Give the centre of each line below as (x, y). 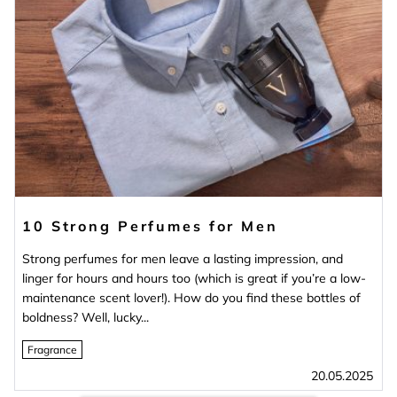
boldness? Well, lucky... (86, 318)
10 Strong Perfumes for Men (150, 226)
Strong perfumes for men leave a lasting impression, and (183, 259)
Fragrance (52, 350)
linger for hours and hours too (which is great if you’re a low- (194, 279)
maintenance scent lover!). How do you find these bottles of (191, 298)
